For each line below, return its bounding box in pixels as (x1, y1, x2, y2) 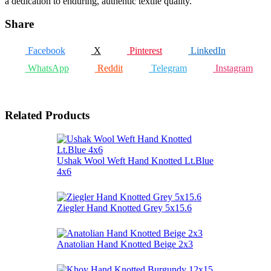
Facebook (25, 45, 65, 56)
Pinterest (126, 45, 162, 56)
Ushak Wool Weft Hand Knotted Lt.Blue (57, 155, 214, 166)
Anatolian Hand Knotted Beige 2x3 (57, 238, 193, 249)
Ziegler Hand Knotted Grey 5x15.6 (57, 202, 192, 213)
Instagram (213, 63, 253, 74)
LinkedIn (188, 45, 226, 56)
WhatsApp (25, 63, 69, 74)
